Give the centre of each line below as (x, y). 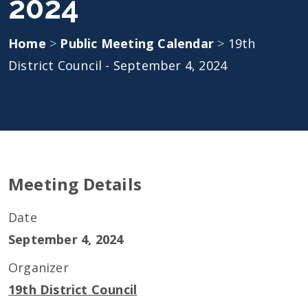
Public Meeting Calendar (139, 43)
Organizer (38, 267)
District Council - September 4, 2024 (118, 65)
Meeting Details (75, 184)
